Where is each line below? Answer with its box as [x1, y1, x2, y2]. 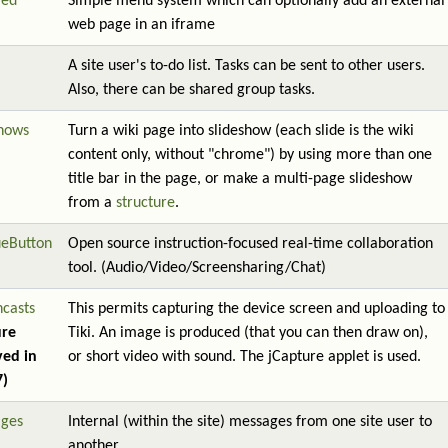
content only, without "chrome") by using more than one [68, 147, 432, 163]
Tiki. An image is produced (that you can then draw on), [68, 325, 428, 341]
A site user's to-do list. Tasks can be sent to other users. [68, 58, 425, 74]
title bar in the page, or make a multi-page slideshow [68, 171, 412, 187]
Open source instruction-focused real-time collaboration [68, 236, 433, 252]
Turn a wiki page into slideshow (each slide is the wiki [68, 123, 414, 139]
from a [68, 195, 116, 211]
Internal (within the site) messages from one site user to [68, 414, 432, 430]
